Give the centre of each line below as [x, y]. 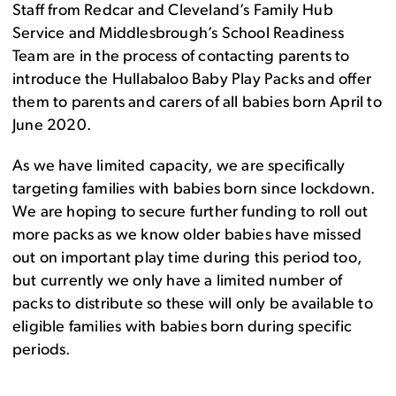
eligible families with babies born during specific [183, 328]
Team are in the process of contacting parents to [181, 57]
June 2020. [52, 126]
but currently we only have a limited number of [178, 282]
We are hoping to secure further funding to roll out [190, 213]
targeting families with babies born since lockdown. [194, 190]
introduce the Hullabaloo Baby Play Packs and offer [192, 80]
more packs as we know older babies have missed [187, 236]
